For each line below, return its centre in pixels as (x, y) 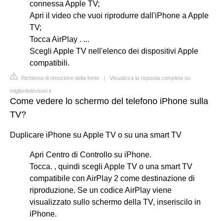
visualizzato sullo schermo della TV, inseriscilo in (115, 202)
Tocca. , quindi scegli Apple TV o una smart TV (111, 166)
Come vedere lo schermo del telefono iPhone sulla (109, 101)
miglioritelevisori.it (31, 91)
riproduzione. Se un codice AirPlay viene (101, 190)
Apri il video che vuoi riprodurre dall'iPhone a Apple (119, 15)
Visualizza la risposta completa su (150, 78)
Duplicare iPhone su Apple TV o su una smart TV (96, 135)
